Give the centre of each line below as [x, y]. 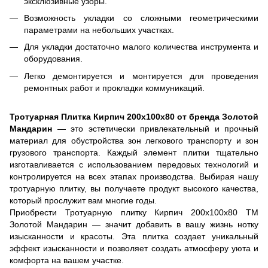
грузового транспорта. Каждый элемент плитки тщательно [134, 153]
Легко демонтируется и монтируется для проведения [141, 76]
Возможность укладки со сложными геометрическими [141, 18]
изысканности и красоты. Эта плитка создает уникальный [134, 237]
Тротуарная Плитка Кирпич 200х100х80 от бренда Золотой [134, 117]
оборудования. [53, 59]
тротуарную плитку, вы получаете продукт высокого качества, [134, 189]
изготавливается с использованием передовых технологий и [134, 165]
